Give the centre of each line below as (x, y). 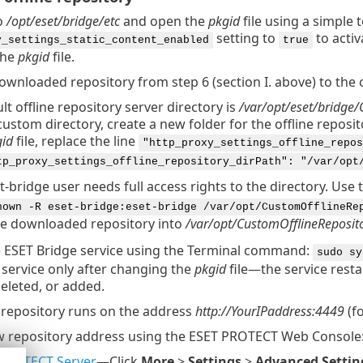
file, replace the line (75, 141)
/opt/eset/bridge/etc (63, 21)
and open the (164, 21)
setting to (246, 38)
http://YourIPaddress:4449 (269, 311)
